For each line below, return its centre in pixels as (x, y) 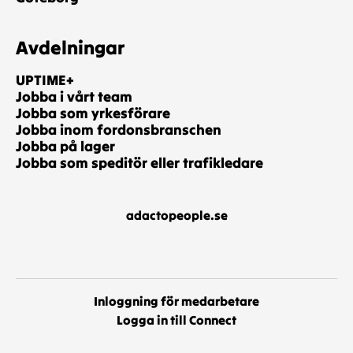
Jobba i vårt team (74, 97)
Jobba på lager (65, 146)
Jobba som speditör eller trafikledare (139, 163)
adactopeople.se (176, 215)
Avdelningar (70, 48)
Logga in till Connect (176, 320)
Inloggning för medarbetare (176, 301)
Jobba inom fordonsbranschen (119, 130)
